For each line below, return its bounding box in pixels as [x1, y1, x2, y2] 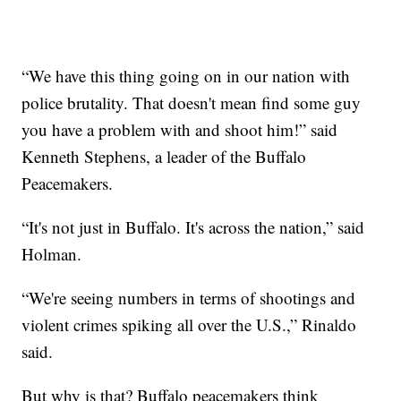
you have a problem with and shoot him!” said [21, 117, 338, 141]
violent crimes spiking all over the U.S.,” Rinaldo [21, 312, 357, 336]
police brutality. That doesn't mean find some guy [21, 90, 362, 114]
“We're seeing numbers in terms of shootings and [21, 286, 356, 309]
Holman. [21, 242, 82, 265]
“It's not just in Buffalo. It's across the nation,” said [21, 215, 365, 238]
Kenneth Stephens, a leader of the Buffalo [21, 144, 307, 167]
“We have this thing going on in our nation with [21, 64, 351, 87]
